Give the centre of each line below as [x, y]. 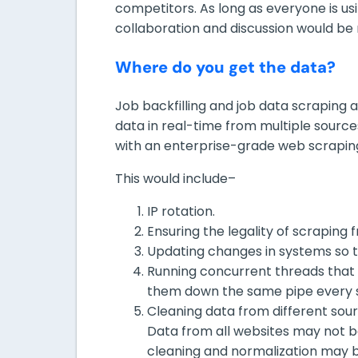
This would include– [177, 178]
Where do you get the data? [225, 67]
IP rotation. [181, 211]
